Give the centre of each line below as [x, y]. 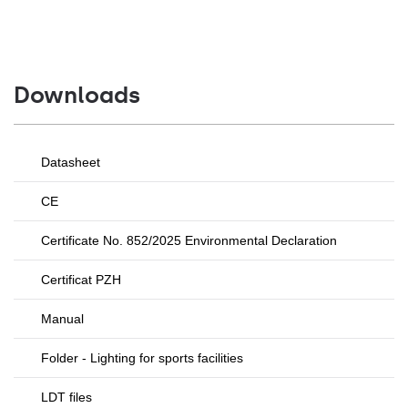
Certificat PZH [81, 280]
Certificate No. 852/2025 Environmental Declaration [189, 240]
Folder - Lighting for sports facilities [142, 358]
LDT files [66, 397]
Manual [62, 319]
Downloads [77, 95]
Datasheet [71, 162]
